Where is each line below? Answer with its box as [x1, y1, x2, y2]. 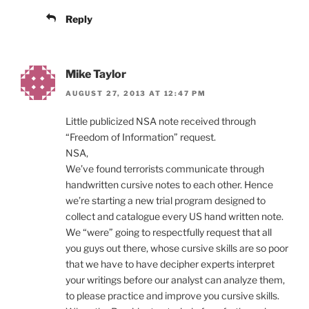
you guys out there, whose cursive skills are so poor [66, 242, 288, 255]
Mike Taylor [66, 67, 126, 81]
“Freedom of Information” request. [66, 131, 216, 143]
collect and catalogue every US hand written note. [66, 210, 283, 223]
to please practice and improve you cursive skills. [66, 290, 279, 302]
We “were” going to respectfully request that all [66, 226, 272, 239]
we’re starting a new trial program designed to [66, 195, 266, 207]
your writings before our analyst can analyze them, [66, 274, 285, 286]
